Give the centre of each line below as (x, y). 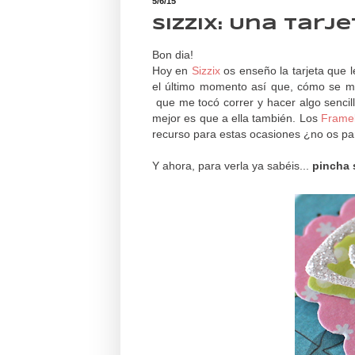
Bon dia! (173, 55)
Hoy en (172, 71)
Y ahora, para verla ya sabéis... (232, 166)
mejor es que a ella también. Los (237, 118)
